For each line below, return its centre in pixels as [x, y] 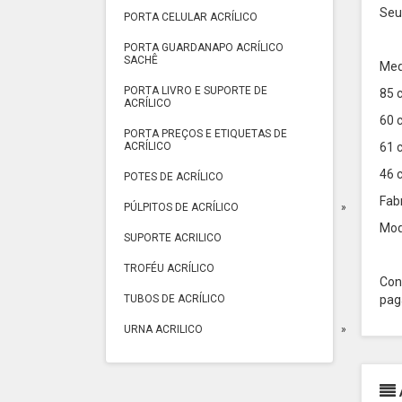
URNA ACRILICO [163, 329]
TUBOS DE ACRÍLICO [175, 299]
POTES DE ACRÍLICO [174, 177]
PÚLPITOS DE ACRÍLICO [181, 207]
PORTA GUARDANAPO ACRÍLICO [204, 48]
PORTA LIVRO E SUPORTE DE [196, 91]
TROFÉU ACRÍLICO [169, 268]
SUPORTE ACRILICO [173, 238]
